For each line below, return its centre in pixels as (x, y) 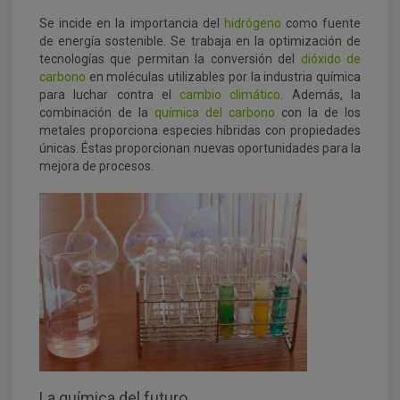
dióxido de (331, 59)
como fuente (323, 24)
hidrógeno (254, 24)
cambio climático (230, 95)
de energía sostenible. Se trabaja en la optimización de (200, 42)
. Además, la (321, 95)
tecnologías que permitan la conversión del (170, 59)
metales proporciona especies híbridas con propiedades (200, 131)
